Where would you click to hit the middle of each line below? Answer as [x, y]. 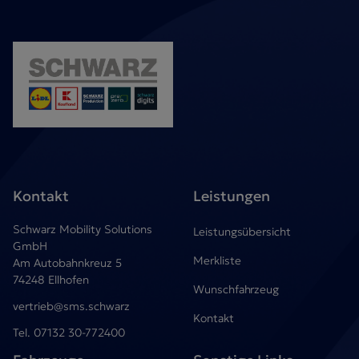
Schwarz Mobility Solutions [83, 229]
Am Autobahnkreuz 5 [71, 262]
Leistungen [231, 196]
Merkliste [217, 260]
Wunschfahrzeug [236, 289]
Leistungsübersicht [242, 231]
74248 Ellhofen [51, 279]
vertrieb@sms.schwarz [71, 306]
